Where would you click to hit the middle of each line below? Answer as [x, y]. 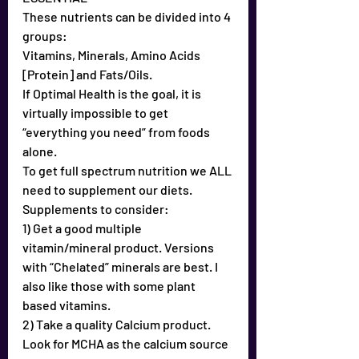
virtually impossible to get [97, 113]
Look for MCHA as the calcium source [127, 343]
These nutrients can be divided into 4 [128, 16]
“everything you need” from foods [117, 132]
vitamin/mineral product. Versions [119, 247]
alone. [40, 151]
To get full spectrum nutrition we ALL [128, 170]
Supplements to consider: [96, 209]
